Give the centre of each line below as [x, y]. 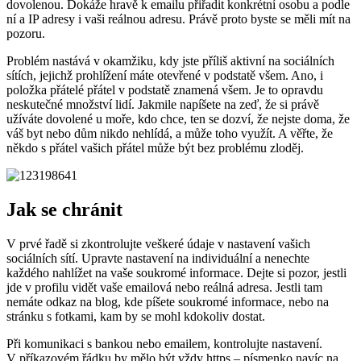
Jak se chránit [64, 209]
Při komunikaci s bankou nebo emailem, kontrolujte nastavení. [164, 343]
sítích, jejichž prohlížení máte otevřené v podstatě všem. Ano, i [165, 76]
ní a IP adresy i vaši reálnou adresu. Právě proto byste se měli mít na [178, 19]
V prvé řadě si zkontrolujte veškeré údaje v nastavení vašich [158, 243]
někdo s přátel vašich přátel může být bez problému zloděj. [155, 148]
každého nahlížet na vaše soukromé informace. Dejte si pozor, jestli [176, 272]
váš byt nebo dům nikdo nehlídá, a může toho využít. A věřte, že [170, 134]
